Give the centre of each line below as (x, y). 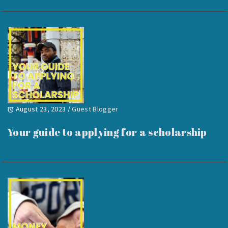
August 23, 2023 (41, 109)
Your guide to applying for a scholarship (107, 132)
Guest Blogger (95, 109)
